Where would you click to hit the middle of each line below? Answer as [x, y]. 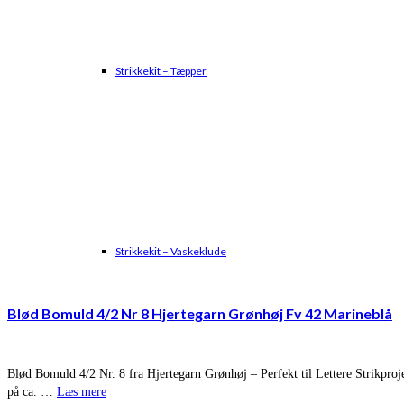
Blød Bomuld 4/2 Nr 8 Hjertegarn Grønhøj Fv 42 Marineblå [200, 314]
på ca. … [32, 392]
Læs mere [82, 392]
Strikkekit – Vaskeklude [171, 251]
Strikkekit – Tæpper [161, 71]
